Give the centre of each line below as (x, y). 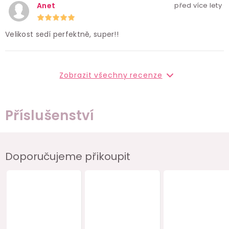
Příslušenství (49, 116)
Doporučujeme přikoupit (68, 157)
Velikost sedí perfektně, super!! (62, 35)
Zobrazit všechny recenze (111, 75)
